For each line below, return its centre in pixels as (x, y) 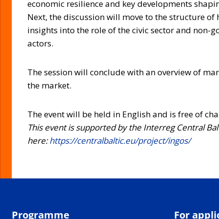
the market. (49, 86)
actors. (40, 44)
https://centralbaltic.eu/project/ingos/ (120, 141)
